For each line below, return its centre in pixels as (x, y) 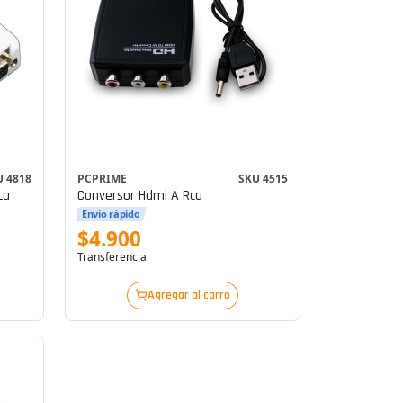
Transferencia (112, 257)
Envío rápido (111, 214)
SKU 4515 (264, 179)
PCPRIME (102, 179)
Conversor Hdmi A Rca (139, 196)
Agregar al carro (189, 295)
